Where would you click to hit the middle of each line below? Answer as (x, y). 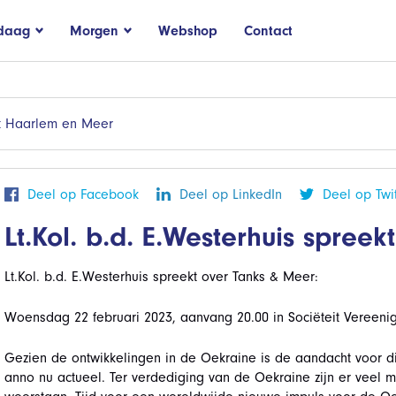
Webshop (188, 30)
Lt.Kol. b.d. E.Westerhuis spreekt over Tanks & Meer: (161, 277)
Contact (268, 30)
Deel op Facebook (83, 194)
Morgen (94, 30)
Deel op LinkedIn (230, 194)
